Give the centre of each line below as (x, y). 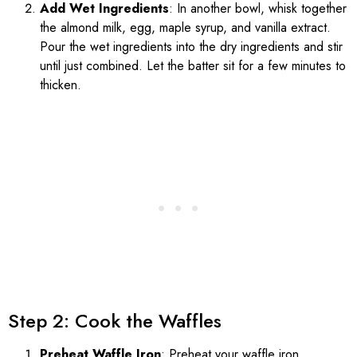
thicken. (61, 84)
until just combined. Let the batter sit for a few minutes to (193, 65)
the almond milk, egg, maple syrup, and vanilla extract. (185, 27)
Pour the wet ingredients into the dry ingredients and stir (191, 46)
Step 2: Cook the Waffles (115, 320)
